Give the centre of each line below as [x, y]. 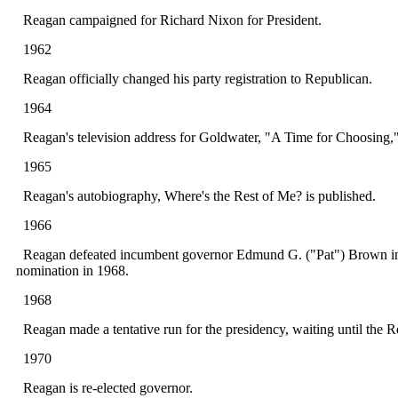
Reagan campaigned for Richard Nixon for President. [169, 20]
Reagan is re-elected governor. [104, 388]
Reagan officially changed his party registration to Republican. [194, 79]
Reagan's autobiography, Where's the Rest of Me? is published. [196, 196]
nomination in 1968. [72, 271]
